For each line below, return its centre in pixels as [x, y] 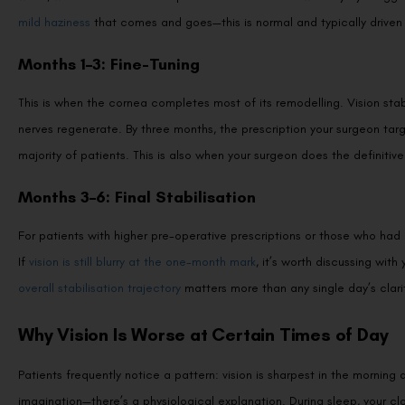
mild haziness [54, 22]
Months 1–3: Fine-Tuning [109, 64]
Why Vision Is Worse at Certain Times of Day [203, 334]
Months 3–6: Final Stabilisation [137, 197]
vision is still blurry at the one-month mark [142, 261]
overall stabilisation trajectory [99, 287]
